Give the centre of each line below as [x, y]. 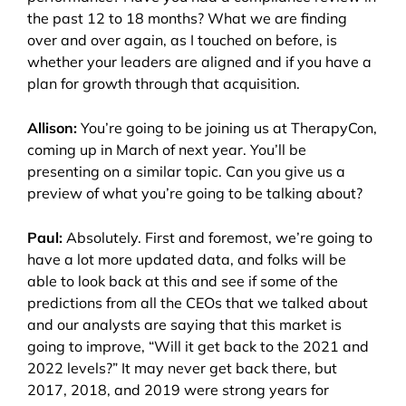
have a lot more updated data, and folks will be [187, 260]
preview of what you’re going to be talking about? [195, 193]
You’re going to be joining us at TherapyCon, [229, 128]
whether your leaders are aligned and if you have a [199, 62]
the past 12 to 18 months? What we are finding [187, 19]
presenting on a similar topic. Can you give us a [186, 172]
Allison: [52, 128]
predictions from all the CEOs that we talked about [198, 303]
